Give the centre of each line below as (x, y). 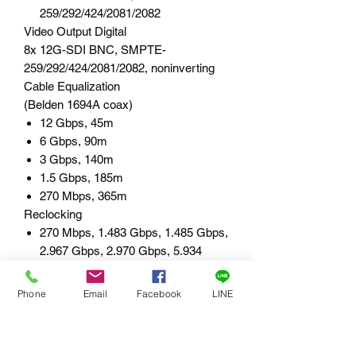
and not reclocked (86, 323)
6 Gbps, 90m (74, 141)
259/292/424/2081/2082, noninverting (119, 68)
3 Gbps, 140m (77, 159)
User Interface (61, 342)
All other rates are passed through (127, 305)
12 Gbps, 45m (77, 122)
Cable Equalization (72, 86)
